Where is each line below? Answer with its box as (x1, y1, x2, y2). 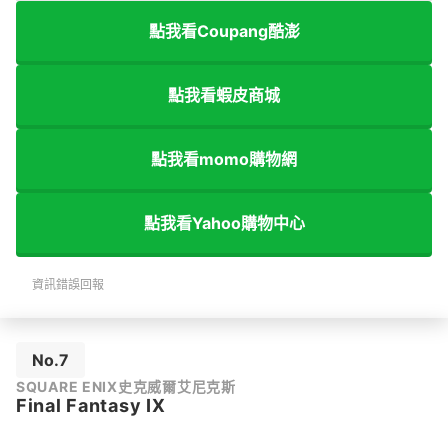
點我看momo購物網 (151, 148, 297, 169)
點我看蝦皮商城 (168, 84, 280, 105)
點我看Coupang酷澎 (148, 20, 300, 41)
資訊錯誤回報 (32, 277, 104, 293)
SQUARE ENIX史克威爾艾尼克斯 (16, 378, 236, 396)
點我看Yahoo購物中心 (143, 212, 305, 233)
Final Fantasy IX (16, 395, 166, 417)
